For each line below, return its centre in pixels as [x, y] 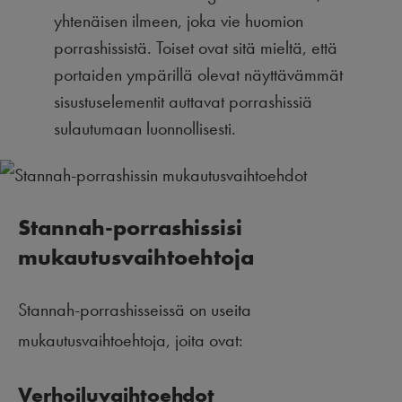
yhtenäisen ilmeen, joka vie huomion [179, 20]
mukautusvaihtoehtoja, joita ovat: [131, 340]
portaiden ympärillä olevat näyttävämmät [198, 74]
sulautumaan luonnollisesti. [145, 128]
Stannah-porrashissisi [130, 227]
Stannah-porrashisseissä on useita [135, 309]
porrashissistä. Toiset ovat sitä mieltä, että [196, 47]
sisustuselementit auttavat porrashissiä [183, 101]
